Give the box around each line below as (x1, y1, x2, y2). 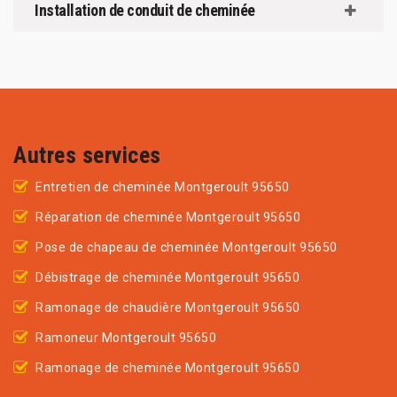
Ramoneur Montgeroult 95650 (35, 331, 216, 345)
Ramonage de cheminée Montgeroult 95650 (35, 361, 300, 375)
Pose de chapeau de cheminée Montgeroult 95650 (35, 240, 338, 254)
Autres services (13, 142, 161, 168)
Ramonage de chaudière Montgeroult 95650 (35, 300, 300, 315)
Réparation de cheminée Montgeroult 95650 (35, 210, 300, 224)
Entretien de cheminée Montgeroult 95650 (35, 180, 290, 194)
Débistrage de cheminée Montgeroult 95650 (35, 270, 300, 284)
